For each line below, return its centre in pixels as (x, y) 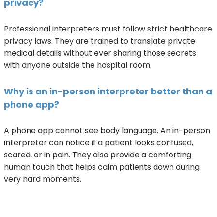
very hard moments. (43, 179)
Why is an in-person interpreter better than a (108, 91)
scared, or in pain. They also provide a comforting (98, 155)
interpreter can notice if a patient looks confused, (99, 142)
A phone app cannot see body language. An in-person (107, 130)
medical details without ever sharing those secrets (100, 53)
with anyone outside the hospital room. (78, 65)
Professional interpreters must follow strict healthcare (108, 29)
